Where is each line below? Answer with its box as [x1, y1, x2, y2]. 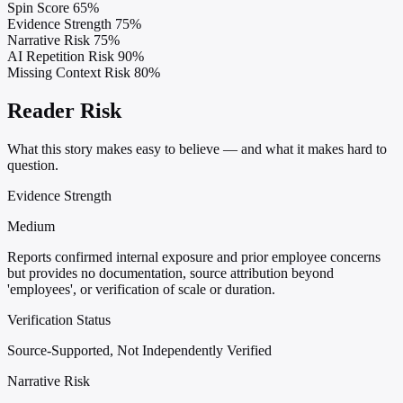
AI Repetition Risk [7, 48, 114, 64]
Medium [7, 218, 55, 234]
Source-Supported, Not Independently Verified [7, 342, 272, 358]
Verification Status [7, 311, 111, 327]
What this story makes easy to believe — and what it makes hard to [7, 140, 387, 157]
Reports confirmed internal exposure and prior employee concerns [7, 248, 381, 264]
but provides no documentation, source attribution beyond [7, 264, 334, 281]
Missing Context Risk [7, 64, 130, 80]
